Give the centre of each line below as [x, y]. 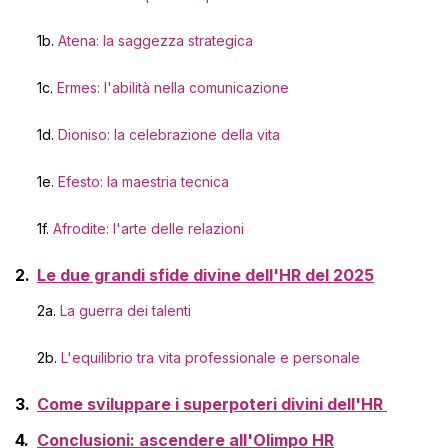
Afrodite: [81, 228]
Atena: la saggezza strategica [155, 40]
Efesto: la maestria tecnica [143, 181]
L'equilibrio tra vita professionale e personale [210, 357]
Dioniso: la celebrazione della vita [169, 134]
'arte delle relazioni [180, 228]
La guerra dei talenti [125, 310]
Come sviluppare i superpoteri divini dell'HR [212, 404]
